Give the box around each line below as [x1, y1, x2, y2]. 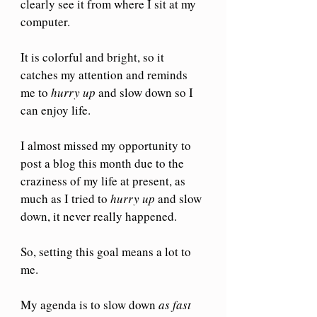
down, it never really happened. [21, 207, 180, 224]
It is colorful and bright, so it [21, 48, 167, 65]
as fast [158, 296, 194, 313]
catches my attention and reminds [21, 66, 190, 83]
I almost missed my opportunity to [21, 137, 194, 154]
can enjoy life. [21, 101, 91, 118]
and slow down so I [96, 83, 196, 100]
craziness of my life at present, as [21, 172, 188, 189]
